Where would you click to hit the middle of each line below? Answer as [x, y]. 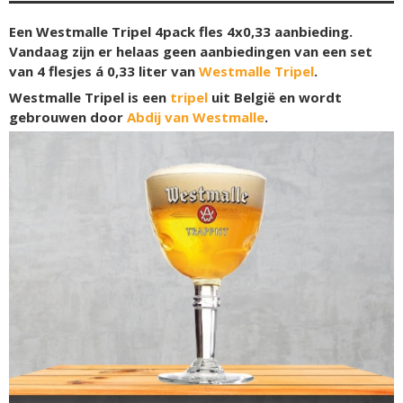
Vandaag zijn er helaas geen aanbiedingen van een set [191, 51]
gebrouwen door [68, 117]
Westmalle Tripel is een [90, 97]
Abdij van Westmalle [196, 117]
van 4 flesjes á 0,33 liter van [104, 71]
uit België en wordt [275, 97]
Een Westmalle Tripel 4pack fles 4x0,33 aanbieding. [181, 31]
